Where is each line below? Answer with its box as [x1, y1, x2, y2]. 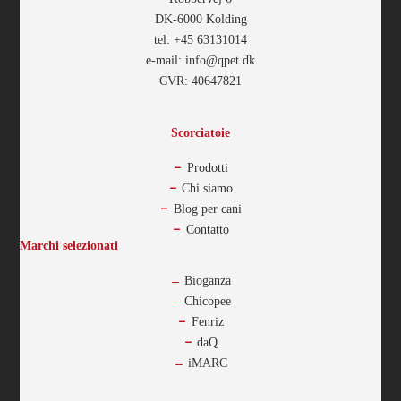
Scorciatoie [171, 125, 230, 140]
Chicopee [183, 294, 231, 308]
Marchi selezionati [20, 238, 119, 252]
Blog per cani [173, 201, 242, 216]
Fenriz [191, 314, 224, 328]
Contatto [185, 222, 229, 236]
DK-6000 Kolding [154, 12, 247, 26]
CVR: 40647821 [159, 73, 242, 88]
